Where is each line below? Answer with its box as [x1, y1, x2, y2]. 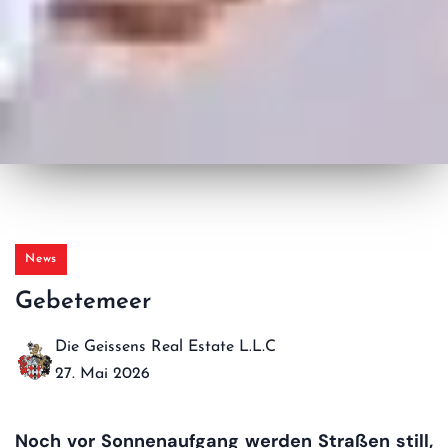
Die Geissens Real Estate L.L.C [55, 339, 276, 355]
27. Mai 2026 [55, 366, 150, 382]
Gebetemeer [15, 290, 151, 314]
